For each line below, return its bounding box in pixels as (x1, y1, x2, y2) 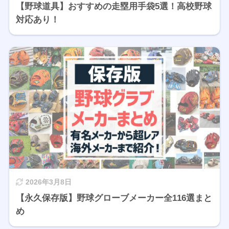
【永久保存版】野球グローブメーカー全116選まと (15, 193, 212, 203)
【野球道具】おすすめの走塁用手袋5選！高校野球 (15, 1, 212, 11)
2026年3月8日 (25, 178, 72, 186)
